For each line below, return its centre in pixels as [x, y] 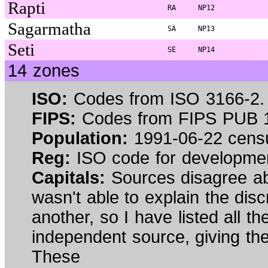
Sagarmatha [49, 29]
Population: [80, 138]
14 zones [44, 71]
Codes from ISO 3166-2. [166, 99]
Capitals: [68, 178]
